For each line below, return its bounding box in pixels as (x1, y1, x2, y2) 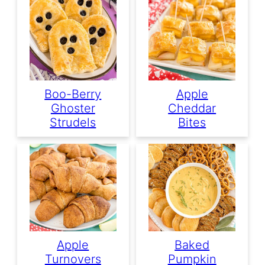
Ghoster (50, 101, 95, 115)
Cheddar (168, 101, 216, 115)
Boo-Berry (44, 86, 102, 101)
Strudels (50, 115, 96, 130)
